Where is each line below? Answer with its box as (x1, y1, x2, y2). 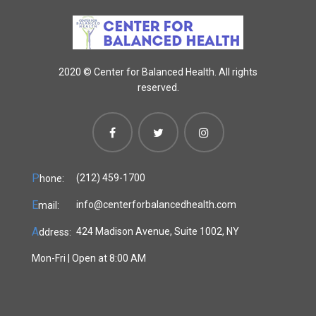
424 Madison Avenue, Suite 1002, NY (76, 226, 239, 238)
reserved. (137, 82, 179, 94)
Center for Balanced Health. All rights (92, 66, 257, 78)
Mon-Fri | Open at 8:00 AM (32, 253, 146, 265)
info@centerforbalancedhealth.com (76, 199, 236, 211)
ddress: (39, 226, 71, 238)
